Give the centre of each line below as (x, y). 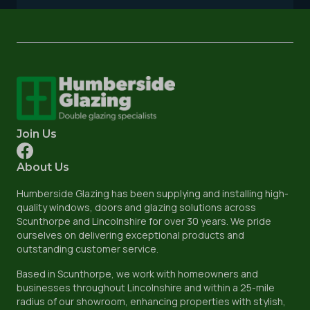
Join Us (37, 134)
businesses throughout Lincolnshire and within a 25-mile (146, 288)
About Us (43, 167)
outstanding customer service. (88, 249)
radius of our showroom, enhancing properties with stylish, (151, 301)
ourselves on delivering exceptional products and (130, 235)
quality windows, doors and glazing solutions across (136, 207)
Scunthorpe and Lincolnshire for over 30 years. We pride (144, 221)
